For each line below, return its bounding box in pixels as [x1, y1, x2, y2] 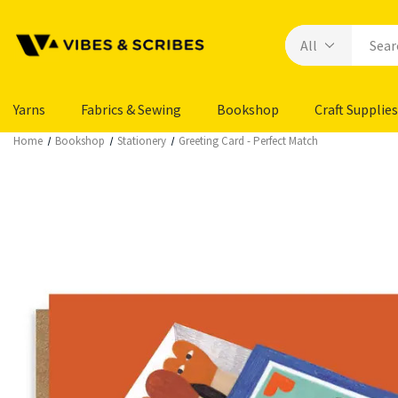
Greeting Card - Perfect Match [179, 133, 319, 148]
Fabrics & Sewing [81, 100, 181, 118]
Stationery [117, 133, 167, 148]
